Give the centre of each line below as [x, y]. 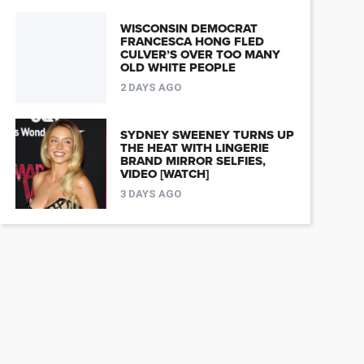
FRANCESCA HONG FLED [192, 42]
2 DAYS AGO [150, 88]
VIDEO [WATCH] [164, 174]
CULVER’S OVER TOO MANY [200, 55]
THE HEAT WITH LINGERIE [194, 148]
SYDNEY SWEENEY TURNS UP [207, 135]
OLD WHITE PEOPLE [178, 68]
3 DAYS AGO [150, 194]
